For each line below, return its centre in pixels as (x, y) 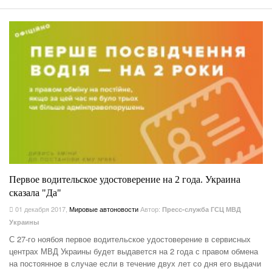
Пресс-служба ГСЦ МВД (202, 209)
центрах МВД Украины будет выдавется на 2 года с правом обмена (134, 251)
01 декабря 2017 (39, 209)
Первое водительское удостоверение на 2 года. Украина (125, 180)
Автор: (151, 209)
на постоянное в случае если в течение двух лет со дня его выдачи (135, 263)
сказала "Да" (35, 193)
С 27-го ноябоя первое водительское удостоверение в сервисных (130, 239)
